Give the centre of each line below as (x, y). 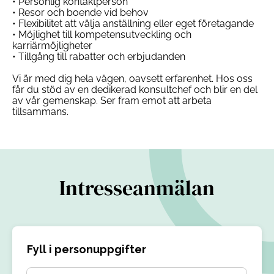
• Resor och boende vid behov (80, 13)
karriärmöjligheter (52, 46)
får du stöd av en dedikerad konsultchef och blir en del (135, 90)
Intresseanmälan (137, 188)
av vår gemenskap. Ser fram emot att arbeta (112, 101)
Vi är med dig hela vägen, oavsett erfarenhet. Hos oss (132, 79)
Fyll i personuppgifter (87, 249)
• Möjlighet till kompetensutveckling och (102, 35)
